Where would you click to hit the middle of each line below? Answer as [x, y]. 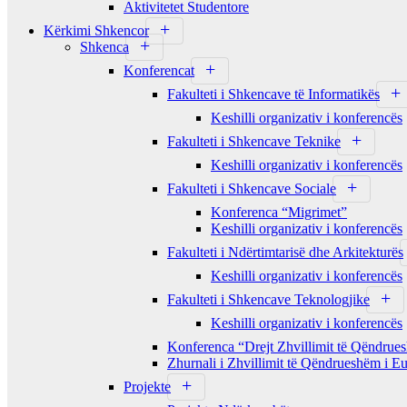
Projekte [147, 386]
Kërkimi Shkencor [96, 30]
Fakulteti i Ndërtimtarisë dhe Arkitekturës [285, 252]
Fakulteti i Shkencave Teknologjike [268, 299]
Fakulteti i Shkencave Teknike [254, 141]
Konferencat [159, 70]
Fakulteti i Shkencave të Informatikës [273, 94]
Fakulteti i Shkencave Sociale [252, 188]
